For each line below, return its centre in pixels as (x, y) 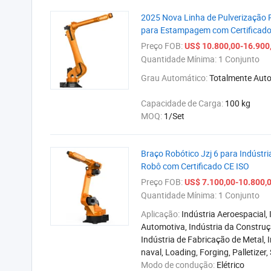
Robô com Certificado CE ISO (195, 166)
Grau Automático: (175, 78)
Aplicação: (161, 214)
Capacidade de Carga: (183, 103)
